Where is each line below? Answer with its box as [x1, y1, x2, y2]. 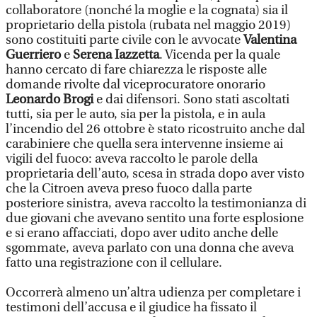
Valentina [243, 33, 296, 47]
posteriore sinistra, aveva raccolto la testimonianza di [6, 196, 306, 211]
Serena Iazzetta [73, 47, 159, 62]
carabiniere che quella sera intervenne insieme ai [6, 137, 283, 151]
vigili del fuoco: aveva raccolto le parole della [6, 151, 258, 166]
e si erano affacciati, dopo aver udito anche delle [6, 226, 278, 241]
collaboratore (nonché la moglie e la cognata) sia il [6, 3, 288, 18]
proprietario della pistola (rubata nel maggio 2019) [6, 18, 291, 33]
